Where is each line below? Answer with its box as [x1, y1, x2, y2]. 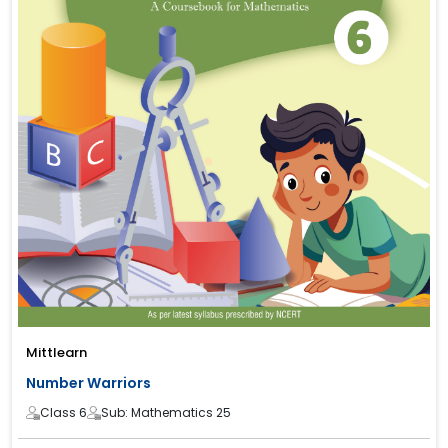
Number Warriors [26, 372, 151, 393]
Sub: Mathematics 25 [101, 403, 231, 421]
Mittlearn [26, 342, 87, 362]
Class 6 [40, 403, 87, 421]
